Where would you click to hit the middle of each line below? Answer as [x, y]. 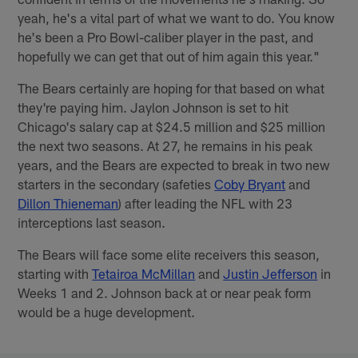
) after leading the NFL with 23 [206, 203]
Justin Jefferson [270, 274]
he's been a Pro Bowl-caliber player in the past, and [166, 37]
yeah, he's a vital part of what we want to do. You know [177, 18]
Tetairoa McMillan [144, 274]
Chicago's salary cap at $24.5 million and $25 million [172, 127]
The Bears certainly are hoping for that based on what [171, 88]
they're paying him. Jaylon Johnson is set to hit [153, 107]
